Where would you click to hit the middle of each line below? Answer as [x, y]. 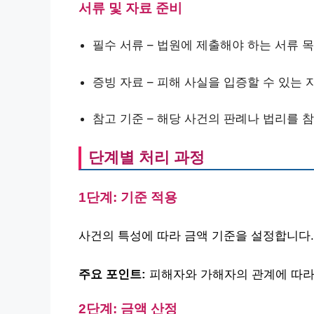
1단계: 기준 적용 [128, 197]
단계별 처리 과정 [146, 157]
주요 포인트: [112, 274]
